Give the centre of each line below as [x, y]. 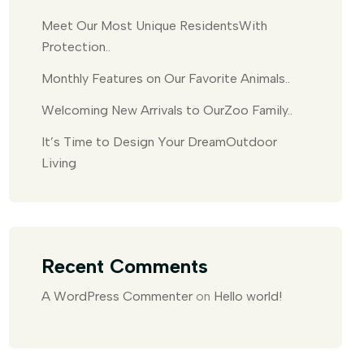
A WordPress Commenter [117, 296]
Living [59, 163]
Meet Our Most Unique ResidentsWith [154, 26]
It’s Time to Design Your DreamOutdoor [159, 142]
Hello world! [248, 296]
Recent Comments [125, 266]
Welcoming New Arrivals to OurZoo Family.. [167, 110]
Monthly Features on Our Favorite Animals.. [166, 78]
